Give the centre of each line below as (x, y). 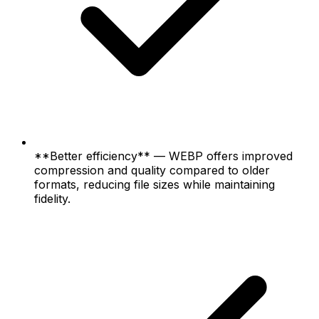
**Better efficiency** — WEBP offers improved (163, 156)
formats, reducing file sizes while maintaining (155, 184)
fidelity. (52, 198)
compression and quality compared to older (152, 170)
